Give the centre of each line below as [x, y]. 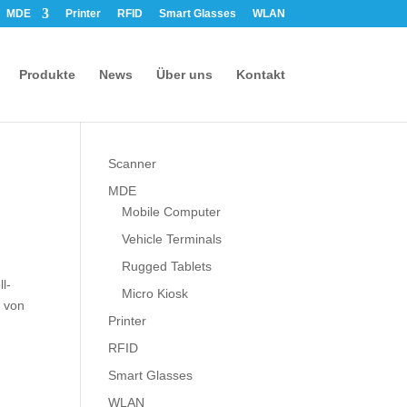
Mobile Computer [172, 212]
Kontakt [260, 74]
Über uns [184, 74]
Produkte [47, 74]
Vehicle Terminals [172, 239]
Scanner [133, 164]
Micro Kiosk [155, 293]
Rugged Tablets [167, 266]
